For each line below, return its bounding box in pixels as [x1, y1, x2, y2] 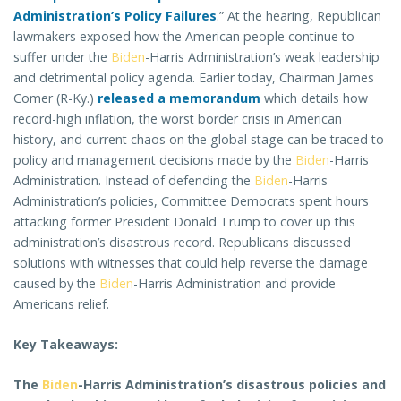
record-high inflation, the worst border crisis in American [13, 109, 342, 127]
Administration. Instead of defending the [13, 171, 254, 189]
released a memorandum [98, 89, 260, 107]
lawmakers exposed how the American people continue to [13, 27, 354, 45]
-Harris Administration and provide [133, 274, 336, 292]
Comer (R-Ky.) [13, 89, 98, 107]
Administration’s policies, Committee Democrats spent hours [13, 192, 369, 209]
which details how [260, 89, 368, 107]
